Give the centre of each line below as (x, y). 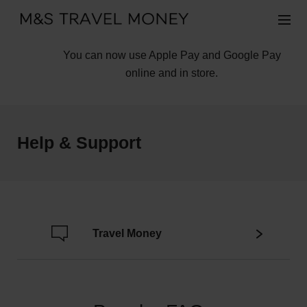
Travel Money (127, 233)
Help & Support (79, 143)
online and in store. (172, 73)
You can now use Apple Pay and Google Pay (172, 55)
